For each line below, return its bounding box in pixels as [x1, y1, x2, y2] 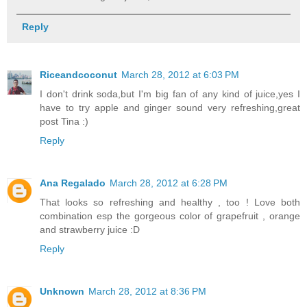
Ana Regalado [40, 177, 106, 189]
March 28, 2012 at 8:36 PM [88, 286, 206, 297]
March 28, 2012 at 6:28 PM [110, 177, 228, 189]
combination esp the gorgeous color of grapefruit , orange [40, 210, 300, 222]
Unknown [40, 286, 84, 297]
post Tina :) [40, 116, 88, 127]
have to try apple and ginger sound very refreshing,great [40, 102, 300, 114]
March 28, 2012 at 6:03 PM [121, 69, 239, 81]
